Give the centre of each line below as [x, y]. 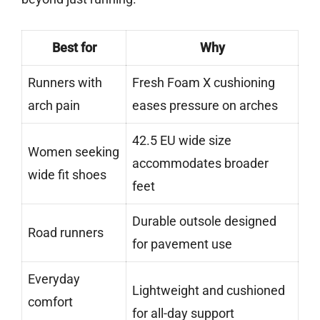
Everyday [54, 279]
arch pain [54, 105]
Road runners [66, 232]
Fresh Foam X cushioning [204, 82]
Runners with [65, 82]
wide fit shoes [67, 174]
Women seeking [74, 151]
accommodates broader [200, 163]
